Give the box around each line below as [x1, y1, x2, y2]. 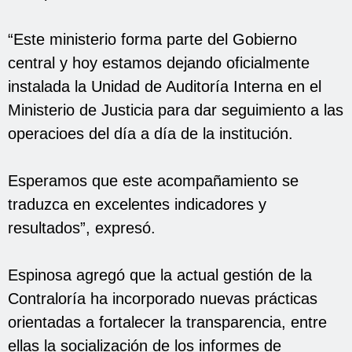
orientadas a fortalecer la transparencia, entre [8, 313, 327, 331]
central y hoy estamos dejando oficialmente [8, 53, 310, 71]
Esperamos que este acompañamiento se [8, 171, 299, 189]
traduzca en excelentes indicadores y [8, 195, 266, 213]
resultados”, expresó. [8, 218, 156, 236]
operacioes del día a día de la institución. [8, 124, 293, 142]
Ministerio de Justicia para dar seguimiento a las [8, 101, 343, 119]
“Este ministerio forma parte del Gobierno [8, 30, 297, 48]
